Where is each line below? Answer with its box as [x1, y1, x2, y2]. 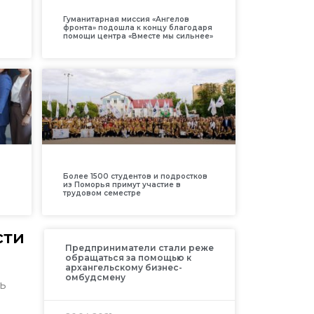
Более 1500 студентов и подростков [62, 171, 207, 181]
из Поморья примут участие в [62, 179, 181, 189]
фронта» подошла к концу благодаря [62, 22, 212, 32]
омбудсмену [64, 271, 125, 282]
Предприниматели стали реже [64, 242, 214, 253]
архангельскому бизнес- [64, 261, 182, 273]
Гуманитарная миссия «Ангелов [62, 14, 189, 24]
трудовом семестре [62, 188, 141, 198]
